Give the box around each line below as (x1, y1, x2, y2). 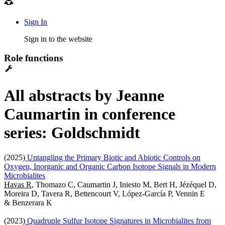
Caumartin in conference (4, 105, 175, 124)
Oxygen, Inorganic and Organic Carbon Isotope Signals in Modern (4, 162, 216, 171)
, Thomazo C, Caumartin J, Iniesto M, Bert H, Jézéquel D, (32, 180, 216, 189)
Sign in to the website (24, 34, 92, 43)
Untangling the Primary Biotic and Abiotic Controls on (25, 153, 200, 162)
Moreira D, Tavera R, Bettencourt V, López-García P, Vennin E (4, 189, 205, 198)
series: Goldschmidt (4, 124, 140, 142)
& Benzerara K (4, 198, 52, 207)
